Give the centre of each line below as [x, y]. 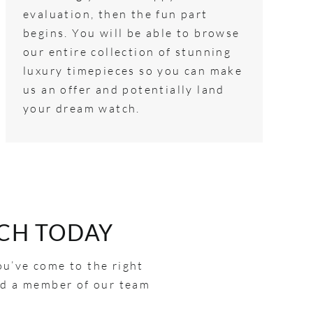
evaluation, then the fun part [115, 14]
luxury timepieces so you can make [133, 70]
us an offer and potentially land [124, 89]
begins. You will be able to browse [131, 32]
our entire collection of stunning [127, 51]
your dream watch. [81, 108]
